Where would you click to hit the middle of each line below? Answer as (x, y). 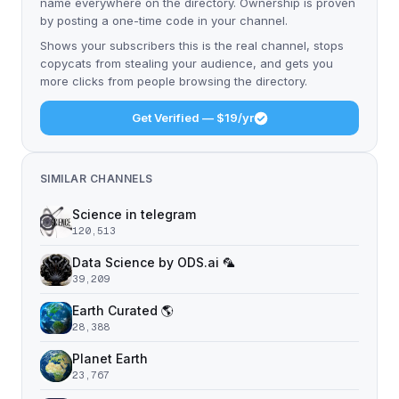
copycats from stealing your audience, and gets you (187, 63)
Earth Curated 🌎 (123, 310)
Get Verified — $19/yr (192, 118)
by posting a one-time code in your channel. (164, 20)
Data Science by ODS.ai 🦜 (154, 262)
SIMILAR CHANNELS (97, 179)
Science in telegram (134, 214)
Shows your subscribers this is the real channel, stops (192, 45)
